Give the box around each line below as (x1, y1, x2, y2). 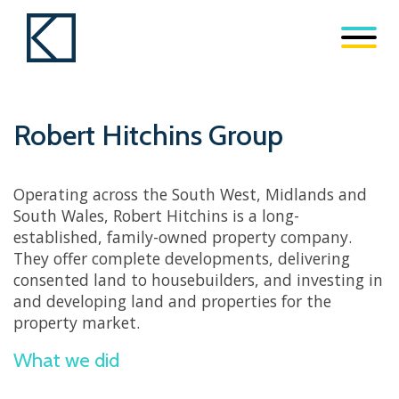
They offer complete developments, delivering (13, 248, 350, 270)
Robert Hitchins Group (13, 118, 283, 152)
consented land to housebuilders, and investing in (13, 269, 383, 291)
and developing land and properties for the (13, 290, 331, 313)
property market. (13, 312, 140, 334)
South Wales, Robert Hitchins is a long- (13, 205, 299, 227)
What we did (13, 347, 119, 373)
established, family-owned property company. (13, 226, 352, 248)
